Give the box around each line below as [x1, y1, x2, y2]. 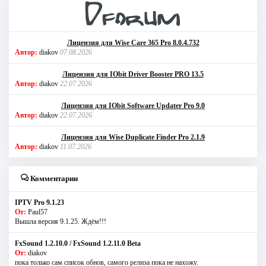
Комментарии [28, 173, 78, 183]
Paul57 [28, 207, 47, 216]
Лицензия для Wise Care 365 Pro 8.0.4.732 [66, 38, 199, 47]
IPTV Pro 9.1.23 [15, 198, 64, 207]
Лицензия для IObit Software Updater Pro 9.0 [61, 101, 205, 110]
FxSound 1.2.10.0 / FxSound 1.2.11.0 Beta [15, 239, 141, 248]
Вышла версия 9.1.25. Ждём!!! [15, 217, 106, 226]
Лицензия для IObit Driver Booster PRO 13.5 [62, 69, 204, 78]
